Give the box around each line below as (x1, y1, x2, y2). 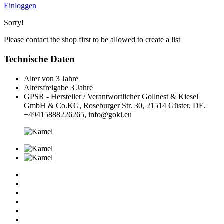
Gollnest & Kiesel (142, 92, 198, 101)
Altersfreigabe (24, 83, 68, 92)
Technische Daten (4, 54, 75, 65)
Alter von (24, 74, 54, 83)
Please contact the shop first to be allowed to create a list (4, 35, 180, 44)
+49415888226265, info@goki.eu (24, 110, 132, 119)
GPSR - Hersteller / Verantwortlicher (24, 92, 140, 101)
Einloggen (4, 1, 36, 10)
